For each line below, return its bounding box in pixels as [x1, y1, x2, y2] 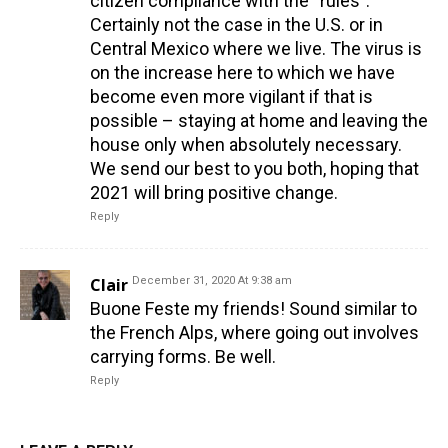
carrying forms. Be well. [90, 346, 276, 368]
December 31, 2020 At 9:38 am [132, 274, 292, 288]
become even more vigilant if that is [90, 86, 373, 108]
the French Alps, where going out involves [90, 322, 419, 344]
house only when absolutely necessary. [90, 134, 402, 156]
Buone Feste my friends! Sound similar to [90, 298, 417, 320]
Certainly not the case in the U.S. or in [90, 14, 383, 36]
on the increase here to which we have [90, 62, 395, 84]
